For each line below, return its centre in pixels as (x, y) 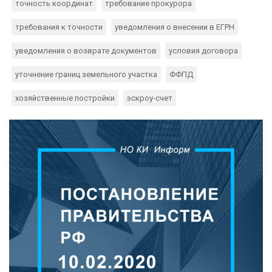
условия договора (203, 50)
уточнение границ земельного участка (86, 74)
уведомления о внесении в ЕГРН (175, 27)
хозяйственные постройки (65, 98)
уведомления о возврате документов (86, 50)
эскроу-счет (150, 98)
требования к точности (59, 27)
